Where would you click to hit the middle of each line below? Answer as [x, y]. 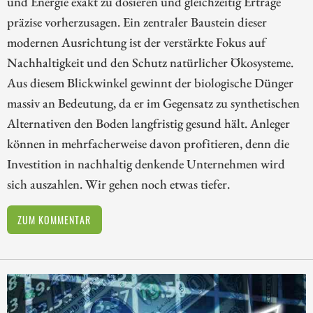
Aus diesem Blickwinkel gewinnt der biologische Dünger [150, 83]
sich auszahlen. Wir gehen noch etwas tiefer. [118, 184]
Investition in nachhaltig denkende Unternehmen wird [146, 164]
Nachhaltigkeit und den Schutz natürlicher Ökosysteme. [150, 63]
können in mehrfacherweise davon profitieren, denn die [148, 144]
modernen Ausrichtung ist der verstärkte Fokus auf [136, 42]
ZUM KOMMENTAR [54, 219]
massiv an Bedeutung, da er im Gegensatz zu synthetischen [153, 103]
